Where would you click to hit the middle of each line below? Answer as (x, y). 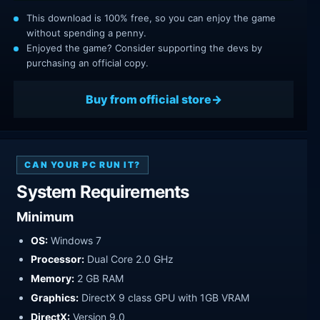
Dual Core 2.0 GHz (129, 259)
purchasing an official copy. (87, 63)
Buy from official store (148, 99)
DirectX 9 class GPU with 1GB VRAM (164, 298)
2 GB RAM (99, 279)
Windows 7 (75, 240)
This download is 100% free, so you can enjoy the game (151, 18)
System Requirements (103, 192)
